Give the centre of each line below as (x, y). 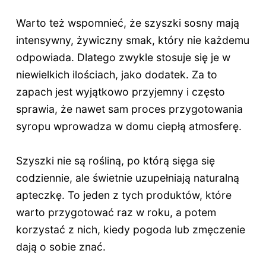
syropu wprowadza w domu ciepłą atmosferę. (129, 126)
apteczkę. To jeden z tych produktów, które (123, 195)
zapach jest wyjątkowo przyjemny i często (120, 92)
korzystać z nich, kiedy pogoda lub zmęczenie (130, 229)
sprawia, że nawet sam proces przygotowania (129, 109)
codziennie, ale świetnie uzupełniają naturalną (127, 178)
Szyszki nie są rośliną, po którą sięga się (115, 160)
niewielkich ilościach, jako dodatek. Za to (116, 75)
